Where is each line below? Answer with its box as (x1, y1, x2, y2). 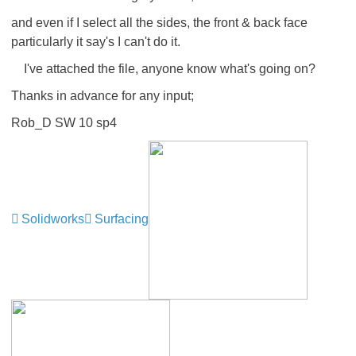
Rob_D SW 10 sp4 (11, 116, 120, 130)
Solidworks (21, 212, 84, 226)
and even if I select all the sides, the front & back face (11, 16, 308, 29)
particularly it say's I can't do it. (11, 35, 180, 48)
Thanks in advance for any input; (11, 89, 194, 103)
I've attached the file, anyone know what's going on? (11, 62, 315, 75)
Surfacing (95, 212, 149, 226)
